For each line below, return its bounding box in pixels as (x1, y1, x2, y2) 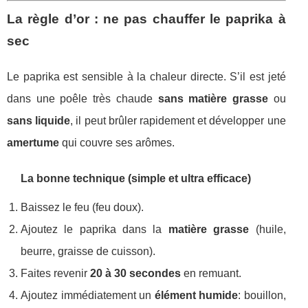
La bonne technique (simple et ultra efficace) (21, 173, 251, 185)
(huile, (249, 223, 286, 236)
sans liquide (7, 115, 71, 127)
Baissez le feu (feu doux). (21, 201, 144, 214)
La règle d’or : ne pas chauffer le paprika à (7, 12, 286, 27)
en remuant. (181, 267, 241, 280)
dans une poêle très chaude (7, 93, 158, 105)
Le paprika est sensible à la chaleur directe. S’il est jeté (7, 71, 286, 83)
